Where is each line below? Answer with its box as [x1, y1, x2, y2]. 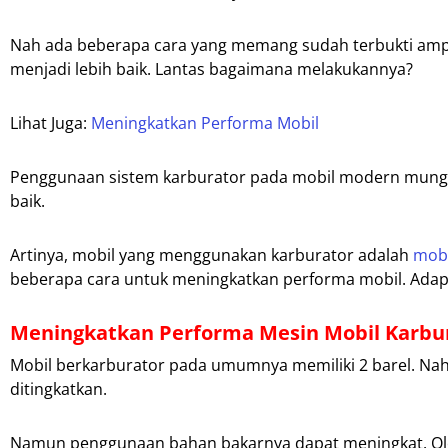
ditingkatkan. [10, 378, 107, 401]
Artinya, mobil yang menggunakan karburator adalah [10, 244, 413, 267]
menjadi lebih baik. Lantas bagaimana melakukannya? [10, 58, 413, 81]
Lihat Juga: [10, 112, 91, 135]
